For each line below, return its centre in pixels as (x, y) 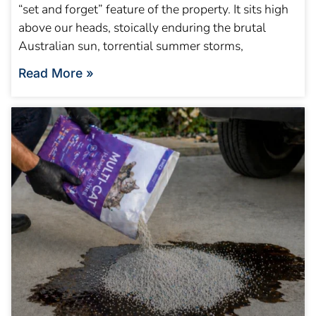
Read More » (56, 73)
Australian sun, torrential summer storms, (131, 45)
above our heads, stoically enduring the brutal (142, 27)
